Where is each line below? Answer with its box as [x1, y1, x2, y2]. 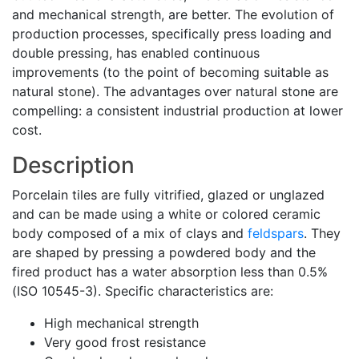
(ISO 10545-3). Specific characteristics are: [12, 283, 273, 299]
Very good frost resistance [44, 334, 206, 350]
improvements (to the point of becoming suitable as [12, 64, 329, 80]
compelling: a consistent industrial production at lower [12, 103, 343, 119]
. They [304, 225, 341, 241]
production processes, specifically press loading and [12, 26, 332, 42]
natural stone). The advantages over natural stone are [12, 83, 338, 99]
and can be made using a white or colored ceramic [12, 206, 321, 222]
